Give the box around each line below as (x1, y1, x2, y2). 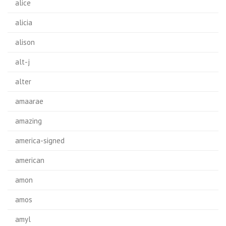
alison (15, 37, 35, 47)
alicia (15, 18, 32, 27)
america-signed (15, 136, 65, 145)
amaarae (15, 96, 43, 106)
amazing (15, 116, 42, 126)
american (15, 155, 44, 165)
